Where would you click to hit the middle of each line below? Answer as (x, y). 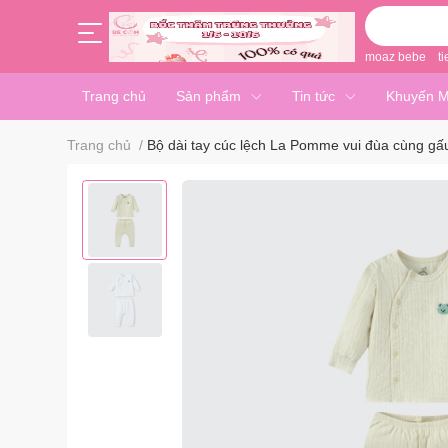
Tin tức (313, 96)
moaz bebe (395, 57)
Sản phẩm (208, 96)
